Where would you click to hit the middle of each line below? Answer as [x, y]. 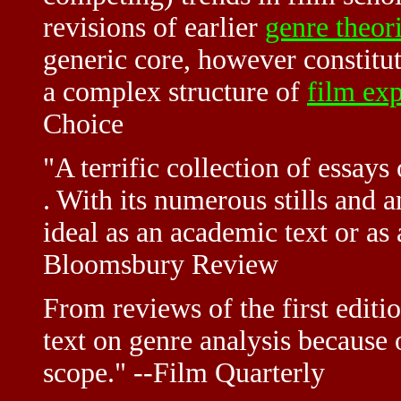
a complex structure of [175, 92]
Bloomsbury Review [161, 265]
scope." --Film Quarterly [184, 373]
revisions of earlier [154, 28]
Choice [83, 124]
